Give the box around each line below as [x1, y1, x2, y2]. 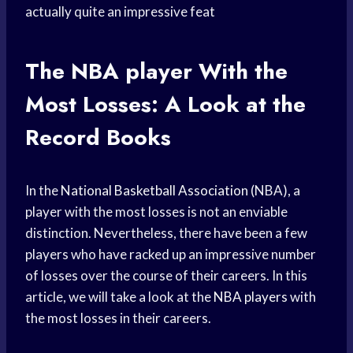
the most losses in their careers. [25, 310, 211, 327]
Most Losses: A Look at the [25, 88, 306, 121]
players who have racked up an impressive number [25, 246, 316, 263]
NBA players [214, 288, 288, 306]
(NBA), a [248, 182, 300, 199]
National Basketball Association [61, 182, 248, 199]
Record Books [25, 121, 171, 154]
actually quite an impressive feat [25, 3, 215, 20]
